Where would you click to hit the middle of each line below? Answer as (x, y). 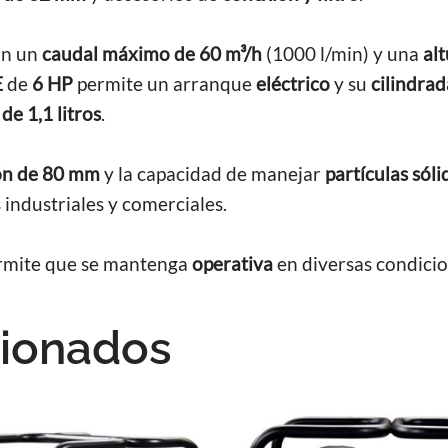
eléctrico (293, 83)
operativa (232, 263)
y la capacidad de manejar (212, 173)
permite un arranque (164, 83)
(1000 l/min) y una (342, 53)
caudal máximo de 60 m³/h (152, 53)
